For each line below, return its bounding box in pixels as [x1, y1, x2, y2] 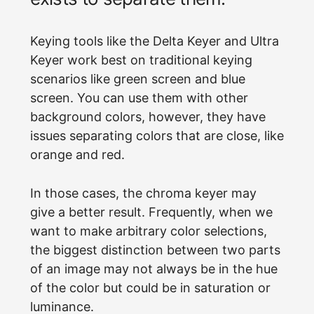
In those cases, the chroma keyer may [29, 185, 257, 200]
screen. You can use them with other [29, 90, 248, 105]
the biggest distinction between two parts [29, 242, 280, 257]
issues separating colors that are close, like [29, 128, 284, 143]
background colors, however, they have [29, 109, 266, 124]
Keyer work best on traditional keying [29, 52, 252, 67]
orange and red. [29, 146, 125, 162]
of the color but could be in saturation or [29, 280, 271, 295]
